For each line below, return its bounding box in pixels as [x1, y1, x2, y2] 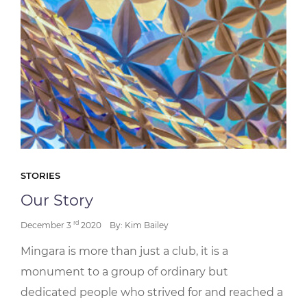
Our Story [21, 191, 93, 210]
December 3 [21, 220, 73, 230]
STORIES [21, 170, 60, 181]
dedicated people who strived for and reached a [21, 286, 283, 299]
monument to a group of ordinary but [21, 265, 228, 278]
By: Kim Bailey [110, 220, 169, 230]
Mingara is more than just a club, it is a [21, 245, 228, 258]
